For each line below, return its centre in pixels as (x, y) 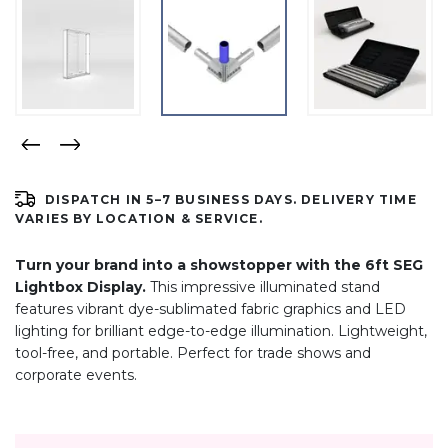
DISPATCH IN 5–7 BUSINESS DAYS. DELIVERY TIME (231, 199)
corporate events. (76, 374)
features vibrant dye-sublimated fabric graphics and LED (210, 308)
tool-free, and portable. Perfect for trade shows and (193, 352)
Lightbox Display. (80, 286)
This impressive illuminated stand (263, 286)
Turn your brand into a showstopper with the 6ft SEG (219, 264)
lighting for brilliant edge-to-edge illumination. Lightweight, (221, 330)
